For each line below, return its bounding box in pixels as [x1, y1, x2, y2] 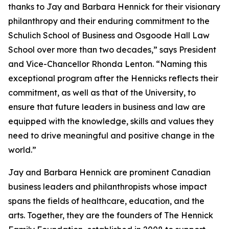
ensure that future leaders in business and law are [8, 102, 205, 112]
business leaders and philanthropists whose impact [8, 181, 207, 192]
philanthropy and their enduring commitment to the [8, 16, 210, 26]
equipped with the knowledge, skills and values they [8, 116, 214, 126]
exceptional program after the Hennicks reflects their [8, 73, 218, 83]
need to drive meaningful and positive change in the [8, 130, 215, 141]
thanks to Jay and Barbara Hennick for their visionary [8, 2, 220, 12]
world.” [8, 145, 36, 155]
